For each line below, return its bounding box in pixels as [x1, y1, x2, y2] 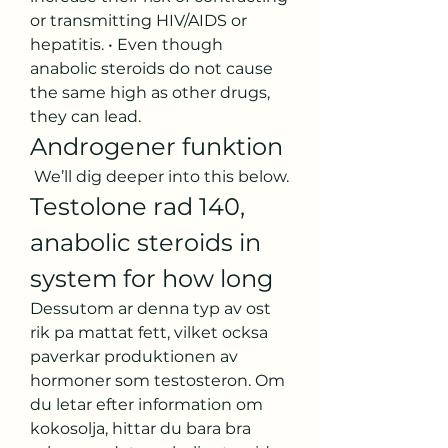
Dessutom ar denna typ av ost [30, 298, 271, 318]
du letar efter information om [30, 394, 263, 414]
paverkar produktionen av [30, 346, 238, 366]
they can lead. [30, 106, 145, 126]
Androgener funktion [30, 131, 283, 161]
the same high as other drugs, [30, 82, 270, 102]
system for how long [30, 263, 273, 293]
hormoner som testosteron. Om [30, 370, 285, 390]
